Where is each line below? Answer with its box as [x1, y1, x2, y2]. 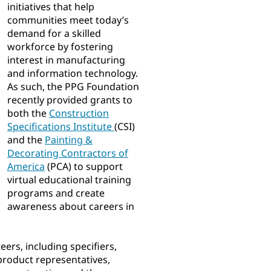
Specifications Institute [7, 120, 112, 134]
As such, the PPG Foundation [7, 80, 139, 94]
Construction [49, 106, 109, 120]
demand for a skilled [7, 27, 101, 41]
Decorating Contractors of [7, 146, 128, 160]
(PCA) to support [45, 160, 123, 174]
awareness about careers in [7, 200, 134, 214]
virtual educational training [7, 173, 131, 187]
